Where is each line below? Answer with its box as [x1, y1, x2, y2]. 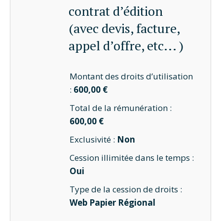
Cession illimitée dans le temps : [70, 152, 194, 163]
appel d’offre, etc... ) [68, 37, 184, 54]
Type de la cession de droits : [70, 184, 183, 195]
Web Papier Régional [70, 197, 156, 208]
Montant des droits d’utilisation [70, 71, 193, 82]
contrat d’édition [68, 2, 163, 19]
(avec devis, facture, [68, 20, 180, 37]
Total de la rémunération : [70, 102, 172, 113]
